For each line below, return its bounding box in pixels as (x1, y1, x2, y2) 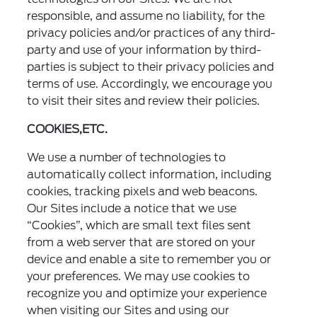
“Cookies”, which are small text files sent (27, 219, 252, 233)
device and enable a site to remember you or (27, 253, 272, 267)
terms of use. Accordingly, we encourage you (27, 77, 273, 91)
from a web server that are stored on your (27, 236, 256, 250)
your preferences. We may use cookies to (27, 270, 250, 284)
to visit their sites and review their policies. (27, 94, 260, 108)
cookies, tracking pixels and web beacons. (27, 185, 258, 199)
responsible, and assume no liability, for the (27, 9, 265, 23)
